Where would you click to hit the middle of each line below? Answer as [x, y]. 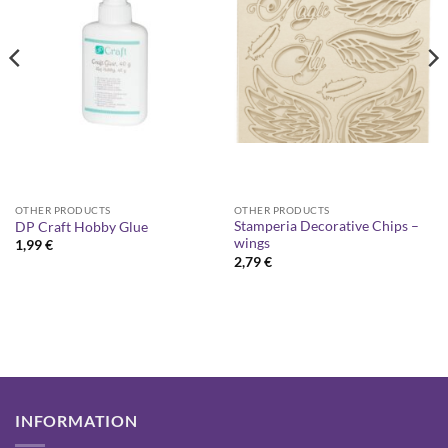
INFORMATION [76, 421]
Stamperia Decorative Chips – [326, 226]
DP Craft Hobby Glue [81, 227]
